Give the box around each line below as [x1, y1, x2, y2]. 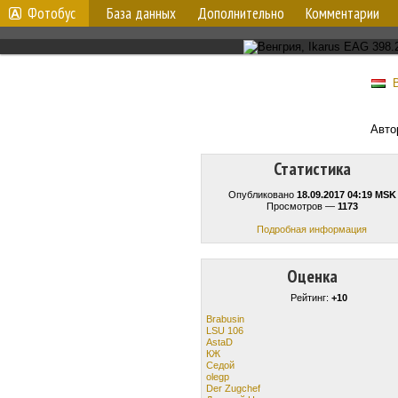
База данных [107, 4, 176, 23]
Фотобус [28, 4, 76, 23]
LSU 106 [206, 324, 243, 336]
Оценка [286, 265, 338, 288]
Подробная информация [257, 224, 367, 235]
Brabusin [206, 313, 244, 324]
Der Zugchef [206, 382, 260, 394]
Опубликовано [227, 189, 297, 200]
